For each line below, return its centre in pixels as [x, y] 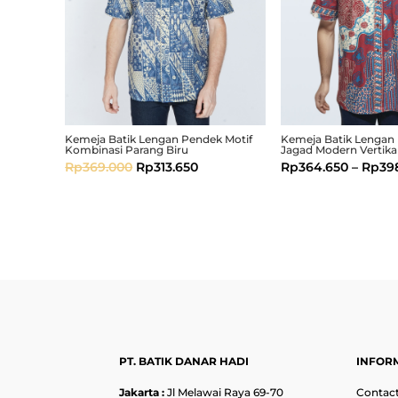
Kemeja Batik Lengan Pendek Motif [159, 139]
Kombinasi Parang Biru [127, 149]
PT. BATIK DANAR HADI [184, 362]
